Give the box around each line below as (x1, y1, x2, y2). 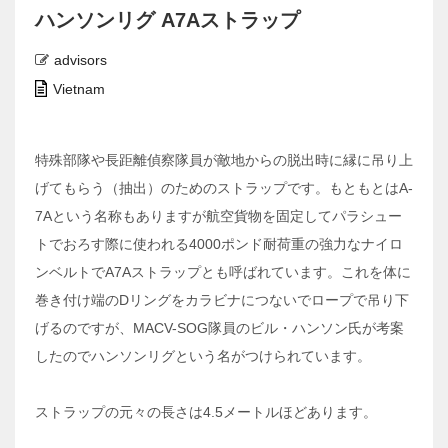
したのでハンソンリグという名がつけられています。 (35, 348, 371, 365)
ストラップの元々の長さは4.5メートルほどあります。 (35, 404, 377, 421)
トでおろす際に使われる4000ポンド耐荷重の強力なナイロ (35, 236, 403, 253)
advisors (54, 52, 107, 69)
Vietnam (53, 81, 105, 98)
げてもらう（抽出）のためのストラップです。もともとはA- (35, 180, 413, 197)
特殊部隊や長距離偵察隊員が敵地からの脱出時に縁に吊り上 (35, 152, 413, 169)
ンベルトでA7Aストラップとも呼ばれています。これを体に (35, 264, 411, 281)
